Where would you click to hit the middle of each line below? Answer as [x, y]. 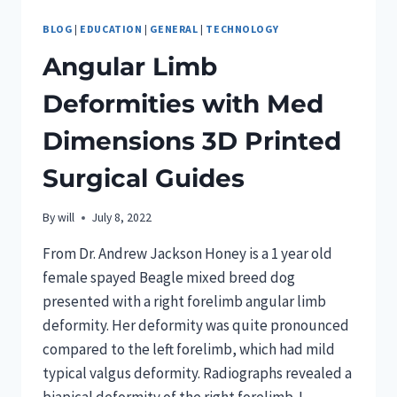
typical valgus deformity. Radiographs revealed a [197, 374]
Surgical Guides [144, 178]
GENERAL [174, 28]
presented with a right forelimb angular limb [184, 302]
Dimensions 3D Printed [192, 140]
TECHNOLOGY [242, 28]
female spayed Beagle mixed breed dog [169, 278]
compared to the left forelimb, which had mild [189, 350]
